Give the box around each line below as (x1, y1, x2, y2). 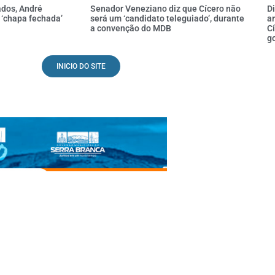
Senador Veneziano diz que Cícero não (90, 3, 241, 14)
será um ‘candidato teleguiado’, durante (90, 13, 244, 23)
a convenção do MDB (90, 23, 171, 33)
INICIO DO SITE (56, 61, 106, 71)
